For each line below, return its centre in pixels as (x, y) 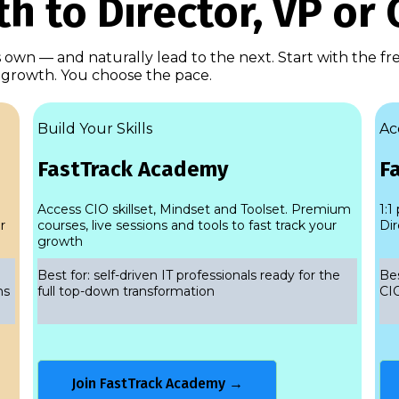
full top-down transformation (126, 291)
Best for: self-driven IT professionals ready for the (189, 275)
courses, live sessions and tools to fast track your (187, 225)
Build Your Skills (95, 129)
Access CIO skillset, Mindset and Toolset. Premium (195, 209)
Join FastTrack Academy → (158, 383)
